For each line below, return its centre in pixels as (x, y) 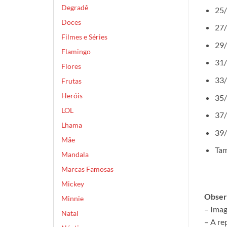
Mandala (75, 154)
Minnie (72, 198)
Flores (71, 66)
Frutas (71, 81)
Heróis (72, 95)
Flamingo (76, 51)
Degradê (75, 7)
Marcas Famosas (87, 169)
